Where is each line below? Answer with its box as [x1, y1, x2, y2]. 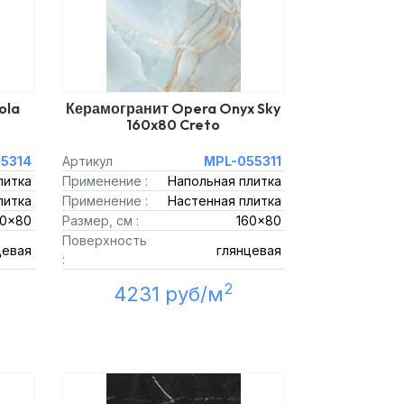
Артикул [61, 153, 113, 169]
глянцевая [216, 242, 281, 258]
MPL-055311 [204, 153, 281, 169]
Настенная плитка [168, 193, 281, 208]
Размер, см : [61, 213, 139, 228]
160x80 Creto [126, 115, 221, 133]
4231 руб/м [113, 282, 224, 306]
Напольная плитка [168, 173, 281, 188]
